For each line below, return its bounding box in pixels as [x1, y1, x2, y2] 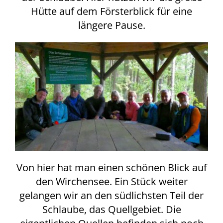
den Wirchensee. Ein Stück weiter [35, 175, 188, 188]
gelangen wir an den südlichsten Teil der [19, 189, 204, 202]
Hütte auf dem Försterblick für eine [31, 4, 192, 18]
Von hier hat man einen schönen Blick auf [16, 161, 207, 174]
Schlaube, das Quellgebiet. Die [42, 203, 181, 216]
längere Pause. [78, 18, 145, 32]
